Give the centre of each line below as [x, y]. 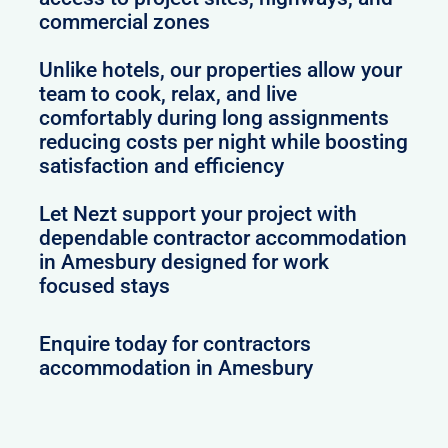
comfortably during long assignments [214, 117]
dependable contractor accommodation [223, 237]
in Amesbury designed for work [184, 261]
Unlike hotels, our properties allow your [221, 69]
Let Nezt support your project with [198, 213]
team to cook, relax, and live [168, 93]
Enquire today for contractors [175, 343]
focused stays [105, 285]
